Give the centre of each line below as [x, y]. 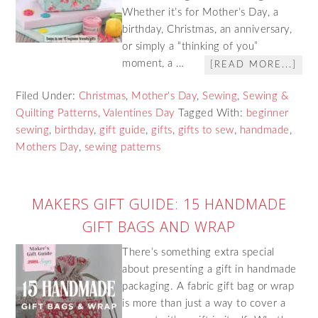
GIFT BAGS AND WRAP [159, 227]
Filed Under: [47, 96]
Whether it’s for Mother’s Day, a [201, 12]
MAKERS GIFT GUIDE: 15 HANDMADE [159, 204]
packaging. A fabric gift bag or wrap [208, 286]
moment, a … [153, 64]
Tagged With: [212, 113]
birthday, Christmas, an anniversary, [207, 29]
